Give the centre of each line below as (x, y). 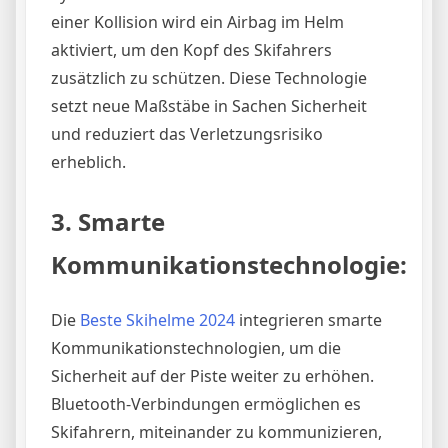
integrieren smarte (308, 319)
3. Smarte (108, 221)
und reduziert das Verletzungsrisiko (187, 133)
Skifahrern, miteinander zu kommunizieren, (216, 431)
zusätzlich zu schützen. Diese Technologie (209, 77)
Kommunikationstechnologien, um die (196, 347)
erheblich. (88, 161)
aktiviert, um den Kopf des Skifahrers (191, 49)
